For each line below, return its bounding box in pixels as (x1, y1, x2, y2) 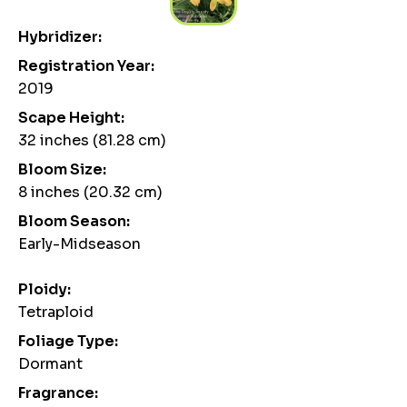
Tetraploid (18, 302, 94, 322)
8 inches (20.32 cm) (18, 182, 163, 202)
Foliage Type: (18, 331, 118, 351)
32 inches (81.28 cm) (18, 130, 166, 150)
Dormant (18, 353, 83, 373)
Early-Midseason (18, 233, 141, 253)
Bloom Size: (18, 159, 106, 179)
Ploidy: (18, 279, 71, 299)
